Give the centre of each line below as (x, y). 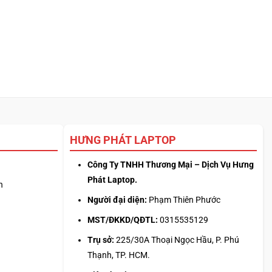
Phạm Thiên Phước (183, 200)
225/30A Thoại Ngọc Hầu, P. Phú (176, 240)
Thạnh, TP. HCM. (118, 255)
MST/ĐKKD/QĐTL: (122, 220)
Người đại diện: (117, 200)
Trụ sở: (100, 240)
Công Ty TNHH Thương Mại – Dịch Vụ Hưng (170, 165)
